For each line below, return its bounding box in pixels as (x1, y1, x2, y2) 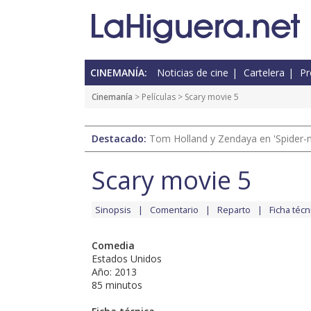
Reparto (217, 203, 251, 217)
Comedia (92, 239, 135, 253)
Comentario (150, 203, 199, 217)
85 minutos (92, 278, 142, 292)
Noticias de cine (157, 66, 228, 80)
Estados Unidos (92, 252, 162, 266)
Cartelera (244, 66, 285, 80)
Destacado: (92, 132, 149, 146)
